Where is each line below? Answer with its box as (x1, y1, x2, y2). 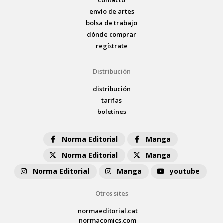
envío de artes (89, 6, 134, 16)
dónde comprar (87, 29, 136, 39)
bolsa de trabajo (86, 18, 137, 27)
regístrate (95, 41, 128, 50)
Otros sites (95, 188, 128, 198)
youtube (170, 166, 200, 176)
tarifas (101, 95, 122, 105)
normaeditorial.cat (77, 206, 138, 215)
